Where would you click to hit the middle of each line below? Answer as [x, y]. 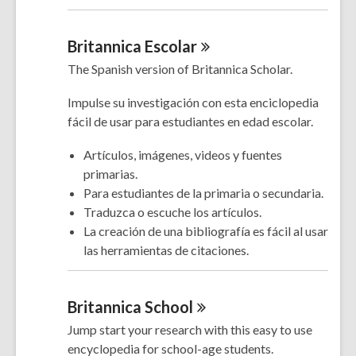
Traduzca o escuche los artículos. [172, 212]
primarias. [110, 174]
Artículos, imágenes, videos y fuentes [183, 155]
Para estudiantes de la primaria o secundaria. [203, 193]
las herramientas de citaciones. [166, 250]
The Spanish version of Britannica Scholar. [180, 69]
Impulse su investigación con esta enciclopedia [193, 103]
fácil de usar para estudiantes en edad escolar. [190, 122]
